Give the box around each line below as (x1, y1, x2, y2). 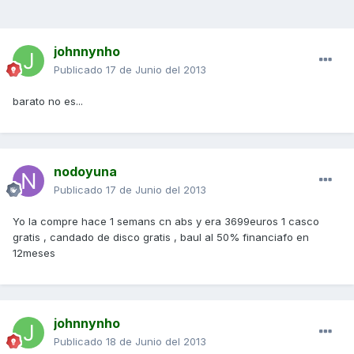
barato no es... (13, 95, 83, 108)
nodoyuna (54, 164, 117, 180)
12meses (13, 247, 55, 260)
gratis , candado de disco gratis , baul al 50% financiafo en (13, 231, 309, 244)
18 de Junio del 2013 (106, 335, 206, 348)
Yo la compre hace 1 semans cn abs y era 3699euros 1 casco (13, 215, 319, 228)
